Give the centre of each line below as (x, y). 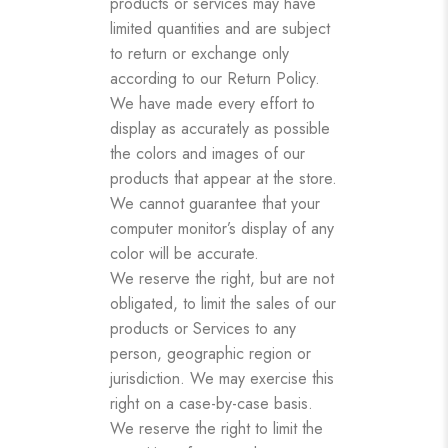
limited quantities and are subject (220, 28)
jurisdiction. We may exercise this (222, 378)
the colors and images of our (207, 153)
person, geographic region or (210, 353)
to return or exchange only (199, 53)
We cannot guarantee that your (215, 203)
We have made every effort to (212, 103)
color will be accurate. (184, 253)
